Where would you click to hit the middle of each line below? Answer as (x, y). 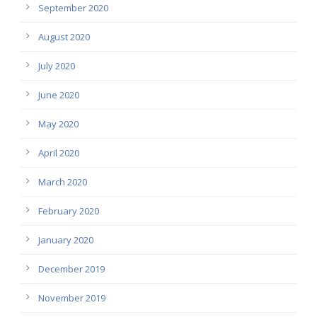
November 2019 (72, 298)
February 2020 (69, 211)
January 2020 (66, 240)
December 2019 (71, 269)
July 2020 (57, 65)
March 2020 (63, 181)
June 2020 (59, 94)
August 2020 (64, 36)
